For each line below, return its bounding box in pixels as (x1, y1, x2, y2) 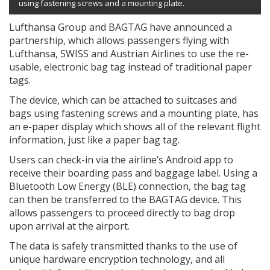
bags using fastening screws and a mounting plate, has (9, 106, 259, 120)
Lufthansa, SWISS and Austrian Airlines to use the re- (9, 46, 249, 60)
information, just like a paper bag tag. (9, 133, 180, 146)
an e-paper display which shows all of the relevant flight (9, 119, 260, 133)
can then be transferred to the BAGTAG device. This (9, 192, 242, 206)
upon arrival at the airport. (9, 219, 130, 233)
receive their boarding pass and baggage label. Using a (9, 166, 257, 180)
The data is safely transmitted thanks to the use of (9, 239, 237, 253)
